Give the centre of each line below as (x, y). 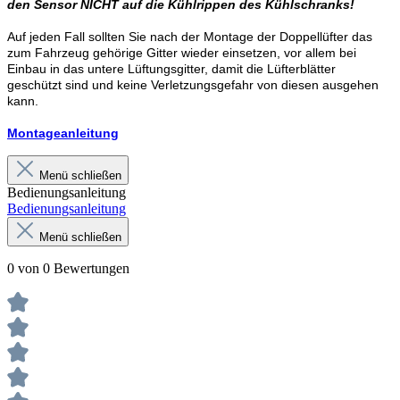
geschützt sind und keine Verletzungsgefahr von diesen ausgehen (193, 85)
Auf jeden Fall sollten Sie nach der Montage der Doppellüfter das (190, 37)
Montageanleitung (63, 133)
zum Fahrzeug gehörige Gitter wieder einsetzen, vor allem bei (182, 53)
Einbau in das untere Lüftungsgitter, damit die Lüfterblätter (171, 69)
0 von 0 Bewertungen (68, 269)
